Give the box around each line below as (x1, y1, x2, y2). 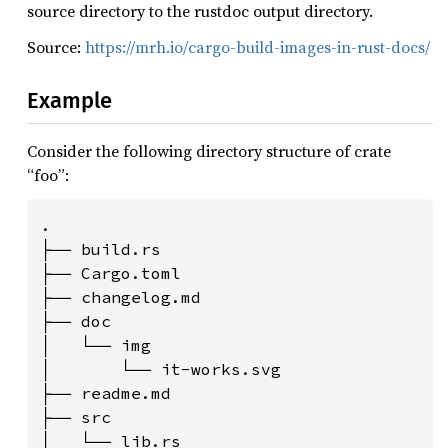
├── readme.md (41, 383, 171, 403)
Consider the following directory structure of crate (27, 140, 391, 162)
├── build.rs (41, 239, 161, 259)
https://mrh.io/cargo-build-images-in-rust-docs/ (85, 36, 430, 58)
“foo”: (27, 164, 69, 186)
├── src (41, 407, 111, 427)
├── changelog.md (41, 287, 201, 307)
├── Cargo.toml (41, 263, 181, 283)
